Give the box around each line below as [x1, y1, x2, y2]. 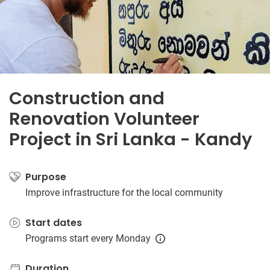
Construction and [9, 86, 165, 110]
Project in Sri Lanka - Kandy [9, 127, 252, 151]
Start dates [25, 216, 82, 230]
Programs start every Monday [25, 233, 151, 244]
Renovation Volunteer [9, 107, 199, 131]
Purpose [25, 170, 66, 184]
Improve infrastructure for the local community [25, 187, 223, 198]
